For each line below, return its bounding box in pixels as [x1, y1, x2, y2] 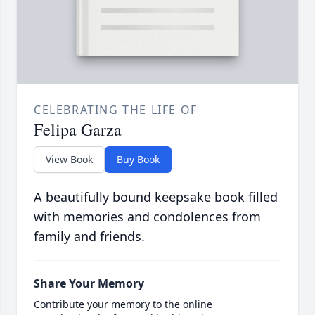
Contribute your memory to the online [34, 297, 212, 311]
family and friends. [34, 228, 145, 245]
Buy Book [117, 153, 160, 167]
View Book [46, 153, 93, 167]
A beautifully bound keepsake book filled [34, 188, 278, 206]
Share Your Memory [34, 276, 144, 292]
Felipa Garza [34, 118, 122, 141]
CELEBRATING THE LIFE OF [34, 102, 198, 118]
